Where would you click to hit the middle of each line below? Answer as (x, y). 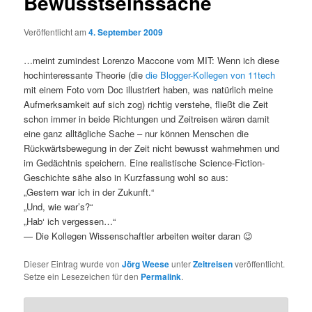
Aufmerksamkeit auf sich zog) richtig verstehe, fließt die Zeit (146, 104)
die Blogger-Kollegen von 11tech (211, 75)
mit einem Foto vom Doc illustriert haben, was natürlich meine (149, 89)
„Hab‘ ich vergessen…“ (70, 221)
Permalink (161, 277)
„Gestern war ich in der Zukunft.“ (89, 192)
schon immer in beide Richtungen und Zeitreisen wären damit (147, 118)
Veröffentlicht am (56, 31)
